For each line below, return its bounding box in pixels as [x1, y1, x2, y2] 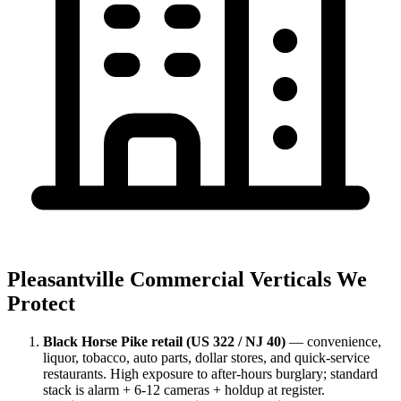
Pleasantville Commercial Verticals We [7, 268, 367, 292]
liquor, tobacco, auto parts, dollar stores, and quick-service [43, 350, 370, 366]
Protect [7, 292, 75, 316]
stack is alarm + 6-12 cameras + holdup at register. [43, 382, 325, 398]
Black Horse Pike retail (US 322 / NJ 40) [43, 334, 286, 350]
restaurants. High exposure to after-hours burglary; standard [43, 366, 378, 382]
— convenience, [286, 334, 381, 350]
